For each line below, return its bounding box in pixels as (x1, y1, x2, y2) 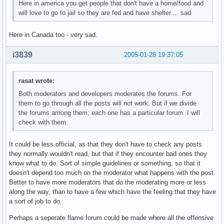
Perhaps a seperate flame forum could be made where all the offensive (9, 214, 213, 222)
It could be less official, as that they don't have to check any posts (9, 140, 202, 148)
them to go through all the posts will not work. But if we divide (18, 99, 197, 107)
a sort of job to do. (9, 197, 62, 205)
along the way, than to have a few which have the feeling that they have (9, 188, 216, 196)
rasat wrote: (18, 77, 55, 85)
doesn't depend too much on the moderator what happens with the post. (9, 169, 215, 177)
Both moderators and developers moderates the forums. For (18, 90, 192, 98)
